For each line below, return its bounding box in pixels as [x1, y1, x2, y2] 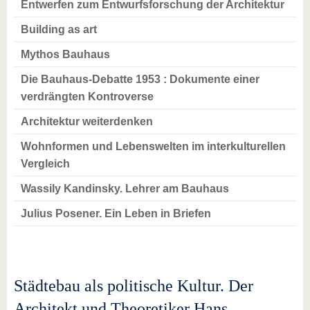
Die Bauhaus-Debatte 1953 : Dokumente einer [21, 73, 259, 85]
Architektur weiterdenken [21, 116, 153, 127]
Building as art [21, 24, 97, 35]
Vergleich [21, 158, 70, 170]
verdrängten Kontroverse [21, 91, 154, 102]
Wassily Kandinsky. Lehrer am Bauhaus [21, 183, 229, 194]
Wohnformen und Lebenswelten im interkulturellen [21, 140, 286, 152]
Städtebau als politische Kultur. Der [14, 277, 253, 295]
